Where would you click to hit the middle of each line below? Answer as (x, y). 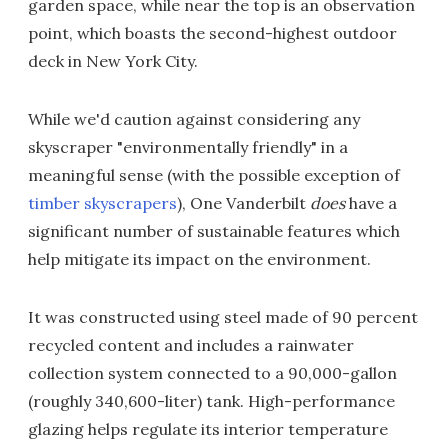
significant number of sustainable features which (214, 231)
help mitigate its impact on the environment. (199, 259)
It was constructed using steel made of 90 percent (223, 317)
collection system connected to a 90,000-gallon (212, 373)
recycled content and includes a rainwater (191, 345)
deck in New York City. (113, 61)
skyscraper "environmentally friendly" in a (188, 147)
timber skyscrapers (102, 203)
